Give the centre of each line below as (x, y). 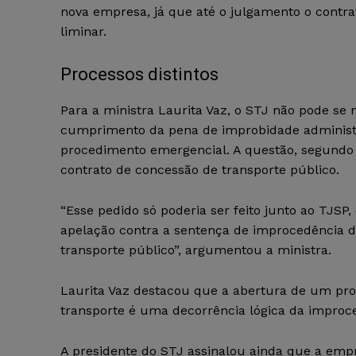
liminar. (83, 32)
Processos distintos (139, 75)
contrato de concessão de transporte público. (200, 170)
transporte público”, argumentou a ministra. (196, 250)
